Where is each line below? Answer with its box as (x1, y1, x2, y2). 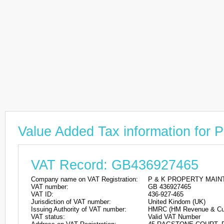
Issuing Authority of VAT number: (31, 205, 126, 213)
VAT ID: (31, 190, 53, 198)
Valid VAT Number (148, 213, 200, 220)
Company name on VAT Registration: (31, 175, 138, 183)
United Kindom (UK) (148, 198, 205, 205)
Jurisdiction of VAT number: (31, 198, 111, 205)
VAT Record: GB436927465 (31, 157, 198, 172)
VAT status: (31, 213, 65, 220)
